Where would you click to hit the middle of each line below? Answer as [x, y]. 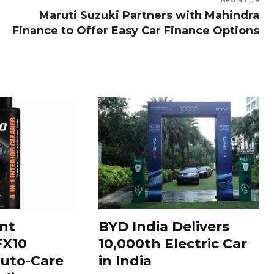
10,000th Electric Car [173, 243]
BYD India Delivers [164, 226]
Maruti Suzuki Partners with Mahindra [149, 16]
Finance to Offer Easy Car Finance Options [135, 31]
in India [125, 261]
